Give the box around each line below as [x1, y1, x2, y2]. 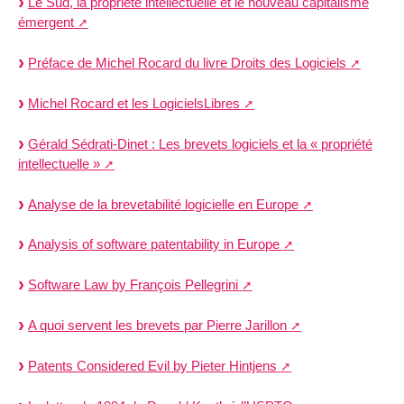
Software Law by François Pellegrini [28, 277, 238, 293]
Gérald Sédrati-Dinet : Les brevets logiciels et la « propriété [28, 135, 372, 151]
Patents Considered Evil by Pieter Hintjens [28, 357, 277, 373]
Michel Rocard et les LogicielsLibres [28, 96, 240, 112]
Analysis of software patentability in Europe [28, 236, 280, 252]
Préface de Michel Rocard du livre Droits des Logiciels [28, 55, 346, 71]
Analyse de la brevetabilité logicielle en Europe [28, 196, 298, 212]
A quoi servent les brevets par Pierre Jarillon [28, 317, 287, 334]
